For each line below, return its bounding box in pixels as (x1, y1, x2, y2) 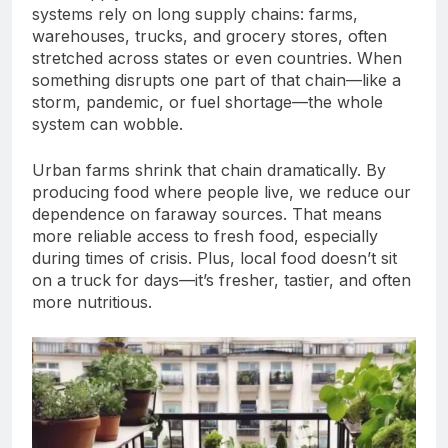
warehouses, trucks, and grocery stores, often (32, 26, 387, 47)
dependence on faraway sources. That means (32, 204, 382, 225)
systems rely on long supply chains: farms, (32, 4, 358, 25)
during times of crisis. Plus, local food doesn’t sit (32, 248, 397, 269)
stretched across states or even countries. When (32, 48, 402, 69)
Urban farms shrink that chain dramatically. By (32, 160, 386, 181)
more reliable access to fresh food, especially (32, 226, 378, 247)
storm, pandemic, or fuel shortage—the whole (32, 92, 383, 113)
